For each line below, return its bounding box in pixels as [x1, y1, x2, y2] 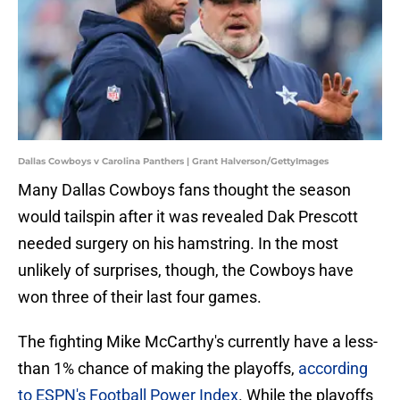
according [298, 359, 368, 379]
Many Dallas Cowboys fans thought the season [18, 180, 351, 200]
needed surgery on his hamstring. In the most [18, 234, 338, 254]
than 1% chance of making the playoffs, [18, 359, 298, 379]
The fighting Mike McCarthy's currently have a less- [18, 332, 378, 352]
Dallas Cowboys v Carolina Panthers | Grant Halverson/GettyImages [18, 155, 329, 168]
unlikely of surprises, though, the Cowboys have [18, 261, 354, 280]
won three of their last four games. [18, 287, 262, 307]
